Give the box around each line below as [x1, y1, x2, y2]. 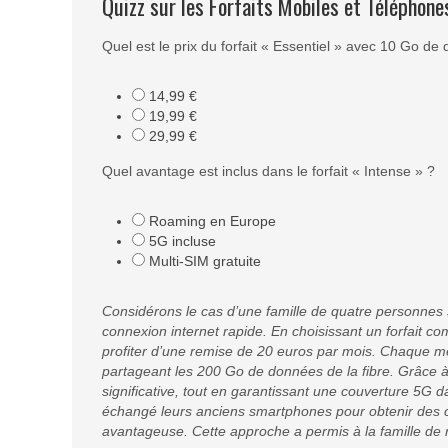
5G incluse [145, 233, 216, 250]
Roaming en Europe [145, 213, 276, 230]
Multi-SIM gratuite [145, 253, 261, 270]
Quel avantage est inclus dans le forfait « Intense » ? [102, 163, 435, 180]
